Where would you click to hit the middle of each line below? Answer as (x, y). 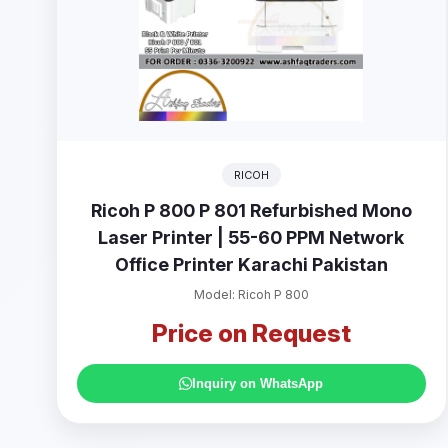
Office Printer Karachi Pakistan (251, 264)
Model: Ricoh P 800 (251, 294)
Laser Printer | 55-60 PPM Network (251, 237)
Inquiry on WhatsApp (258, 383)
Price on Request (251, 333)
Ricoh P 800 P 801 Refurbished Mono (251, 210)
